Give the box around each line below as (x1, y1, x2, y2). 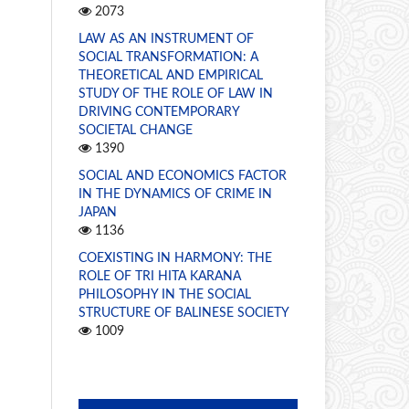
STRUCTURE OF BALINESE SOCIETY (79, 306, 289, 320)
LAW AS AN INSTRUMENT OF (79, 32, 254, 46)
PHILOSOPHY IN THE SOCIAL (79, 288, 251, 301)
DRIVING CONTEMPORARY (79, 105, 239, 119)
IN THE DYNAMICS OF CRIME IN (79, 187, 272, 201)
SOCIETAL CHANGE (79, 123, 193, 137)
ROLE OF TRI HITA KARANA (79, 269, 241, 283)
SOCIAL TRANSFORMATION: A (79, 50, 258, 64)
